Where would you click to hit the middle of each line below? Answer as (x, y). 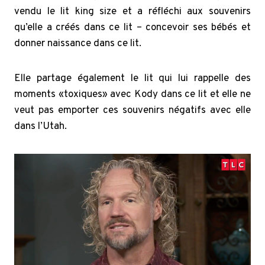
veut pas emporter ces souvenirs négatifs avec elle (132, 110)
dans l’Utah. (41, 126)
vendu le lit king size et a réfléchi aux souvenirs (132, 12)
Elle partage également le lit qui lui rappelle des (132, 78)
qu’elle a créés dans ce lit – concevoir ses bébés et (132, 28)
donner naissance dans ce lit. (78, 43)
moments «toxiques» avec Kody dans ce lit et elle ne (132, 94)
